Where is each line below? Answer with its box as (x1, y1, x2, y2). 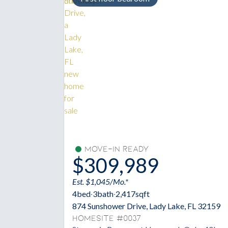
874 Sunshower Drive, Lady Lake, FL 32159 (72, 201, 220, 211)
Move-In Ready (84, 145, 149, 154)
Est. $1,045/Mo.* (72, 177, 128, 187)
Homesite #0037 (72, 214, 141, 223)
